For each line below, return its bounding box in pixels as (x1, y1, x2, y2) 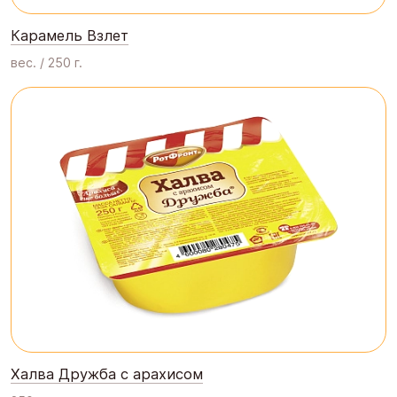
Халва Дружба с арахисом (11, 364, 203, 383)
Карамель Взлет (11, 26, 128, 44)
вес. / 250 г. (11, 54, 82, 70)
